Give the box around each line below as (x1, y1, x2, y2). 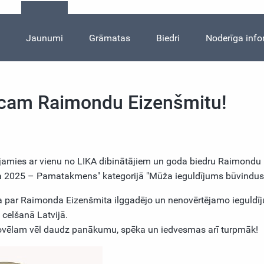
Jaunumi (26, 32, 64, 44)
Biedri (156, 32, 180, 44)
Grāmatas (89, 32, 131, 44)
